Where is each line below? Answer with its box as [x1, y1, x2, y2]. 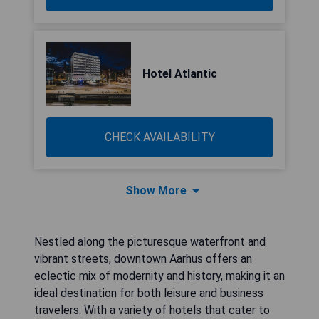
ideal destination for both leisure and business [34, 286, 263, 300]
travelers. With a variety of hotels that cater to [34, 303, 270, 317]
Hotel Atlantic [142, 67, 217, 80]
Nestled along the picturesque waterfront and [34, 235, 266, 249]
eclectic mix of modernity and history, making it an [34, 269, 285, 283]
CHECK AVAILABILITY [104, 130, 215, 144]
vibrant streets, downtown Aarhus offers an [34, 252, 252, 266]
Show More [125, 184, 187, 197]
